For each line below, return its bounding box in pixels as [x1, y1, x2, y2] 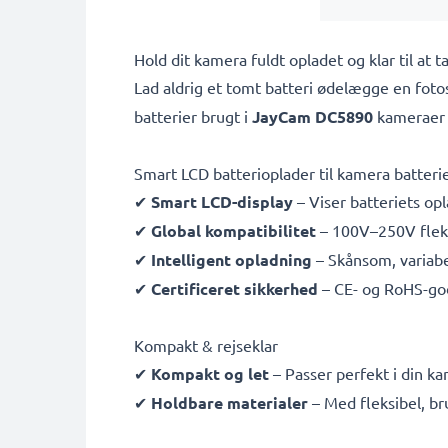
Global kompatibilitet [151, 219, 316, 241]
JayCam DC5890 [252, 105, 373, 127]
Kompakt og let [151, 362, 269, 384]
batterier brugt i [134, 105, 252, 126]
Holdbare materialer [151, 391, 308, 413]
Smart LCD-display [151, 190, 293, 212]
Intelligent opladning [151, 248, 312, 270]
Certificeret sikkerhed [151, 277, 318, 299]
